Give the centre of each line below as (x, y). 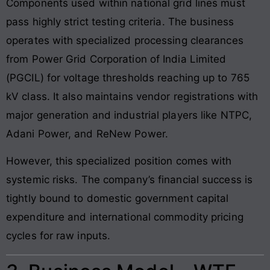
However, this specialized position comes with (119, 161)
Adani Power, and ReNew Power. (87, 133)
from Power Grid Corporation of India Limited (116, 59)
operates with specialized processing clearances (125, 40)
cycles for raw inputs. (58, 236)
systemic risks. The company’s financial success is (130, 180)
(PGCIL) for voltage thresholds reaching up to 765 (128, 77)
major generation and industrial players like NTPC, (129, 115)
